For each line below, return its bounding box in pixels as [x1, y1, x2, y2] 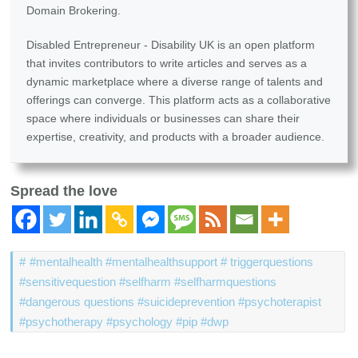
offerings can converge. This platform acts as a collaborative [26, 93, 332, 107]
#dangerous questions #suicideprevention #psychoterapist [19, 295, 322, 309]
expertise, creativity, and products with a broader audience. [26, 130, 325, 144]
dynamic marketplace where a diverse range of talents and [26, 75, 324, 89]
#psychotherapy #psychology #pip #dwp [19, 315, 229, 329]
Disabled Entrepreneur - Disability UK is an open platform [26, 38, 316, 52]
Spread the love [10, 183, 118, 200]
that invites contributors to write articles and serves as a [26, 57, 308, 70]
